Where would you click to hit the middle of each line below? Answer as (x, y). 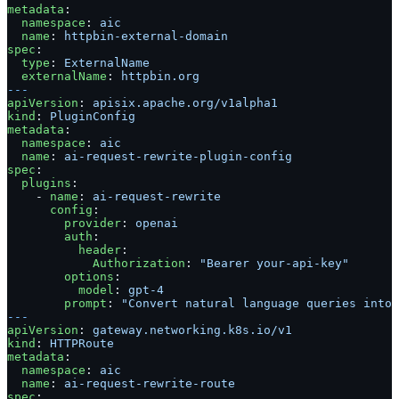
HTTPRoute (82, 344)
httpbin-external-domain (146, 37)
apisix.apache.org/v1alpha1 (185, 103)
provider (64, 224)
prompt (57, 304)
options (61, 277)
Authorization (96, 264)
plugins (39, 183)
